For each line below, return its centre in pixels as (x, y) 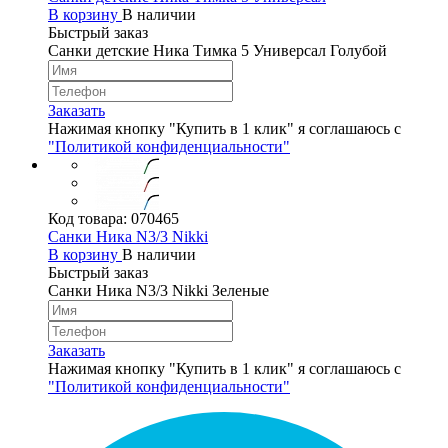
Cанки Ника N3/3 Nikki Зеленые (158, 290)
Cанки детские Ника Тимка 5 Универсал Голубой (217, 50)
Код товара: (89, 218)
